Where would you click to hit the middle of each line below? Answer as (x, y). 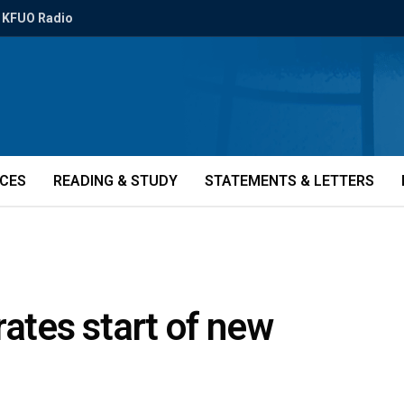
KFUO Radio (37, 18)
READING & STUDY (115, 181)
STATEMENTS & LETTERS (289, 181)
